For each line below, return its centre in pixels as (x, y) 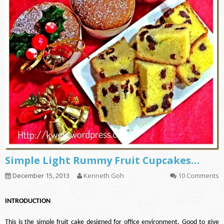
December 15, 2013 (40, 176)
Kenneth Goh (104, 176)
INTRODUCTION (28, 201)
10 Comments (198, 176)
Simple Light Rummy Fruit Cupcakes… (102, 160)
